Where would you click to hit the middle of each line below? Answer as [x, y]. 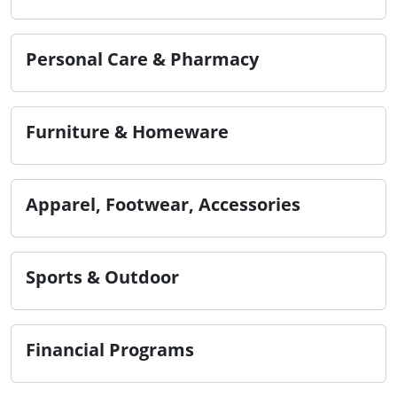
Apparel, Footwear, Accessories [163, 205]
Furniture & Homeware [127, 132]
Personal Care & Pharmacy [142, 59]
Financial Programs [110, 350]
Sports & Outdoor [102, 277]
